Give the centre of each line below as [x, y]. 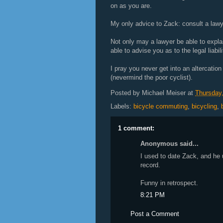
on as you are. [131, 6]
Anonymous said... [169, 144]
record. [150, 165]
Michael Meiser [164, 93]
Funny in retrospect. [169, 183]
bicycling [204, 106]
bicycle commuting [161, 106]
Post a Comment [155, 214]
